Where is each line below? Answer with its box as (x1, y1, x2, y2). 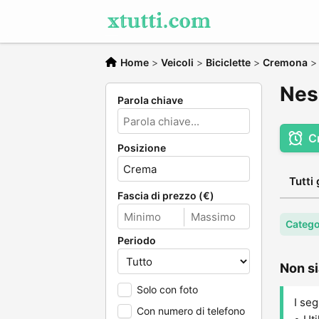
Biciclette (206, 56, 251, 68)
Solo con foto (137, 283, 198, 296)
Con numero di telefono (137, 305, 245, 317)
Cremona (263, 56, 308, 68)
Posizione (117, 142, 166, 154)
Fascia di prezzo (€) (117, 189, 214, 202)
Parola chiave (117, 94, 183, 106)
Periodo (117, 234, 156, 246)
